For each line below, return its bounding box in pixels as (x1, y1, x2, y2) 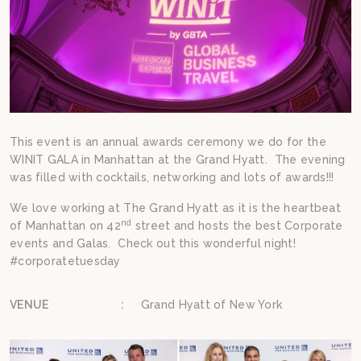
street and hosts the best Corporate (131, 219, 343, 233)
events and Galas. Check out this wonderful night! (10, 237, 300, 251)
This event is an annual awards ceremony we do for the (10, 135, 326, 149)
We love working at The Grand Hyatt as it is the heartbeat (10, 201, 341, 215)
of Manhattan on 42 (10, 219, 122, 233)
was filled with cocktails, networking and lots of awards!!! (10, 171, 334, 185)
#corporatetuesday (10, 255, 121, 268)
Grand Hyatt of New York (131, 298, 283, 312)
